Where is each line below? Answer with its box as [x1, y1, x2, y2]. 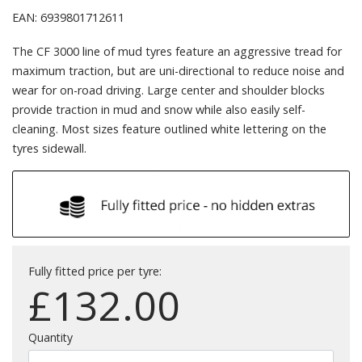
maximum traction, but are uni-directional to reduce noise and [12, 62, 344, 78]
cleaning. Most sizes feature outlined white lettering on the [12, 120, 326, 137]
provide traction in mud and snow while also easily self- [12, 101, 305, 117]
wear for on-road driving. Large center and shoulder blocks [12, 82, 325, 98]
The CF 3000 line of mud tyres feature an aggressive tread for [12, 43, 342, 59]
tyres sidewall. [12, 140, 86, 156]
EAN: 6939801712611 [12, 9, 124, 25]
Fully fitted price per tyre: [28, 263, 162, 280]
